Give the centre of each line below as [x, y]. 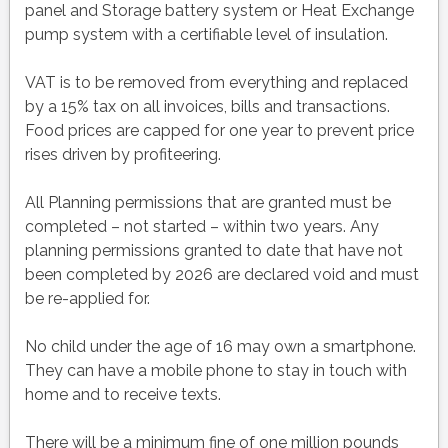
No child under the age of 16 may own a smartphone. [220, 347]
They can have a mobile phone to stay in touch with [215, 371]
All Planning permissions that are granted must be [207, 203]
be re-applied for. [87, 299]
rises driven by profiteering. [122, 155]
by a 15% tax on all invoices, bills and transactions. [207, 107]
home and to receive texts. [122, 395]
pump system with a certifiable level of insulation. [206, 35]
